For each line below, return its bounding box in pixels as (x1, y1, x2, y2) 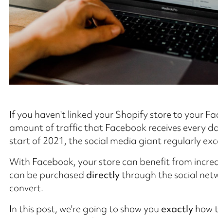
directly (86, 168, 120, 181)
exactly (161, 202, 193, 215)
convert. (9, 181, 43, 194)
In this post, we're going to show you (9, 202, 161, 215)
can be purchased (9, 168, 86, 181)
